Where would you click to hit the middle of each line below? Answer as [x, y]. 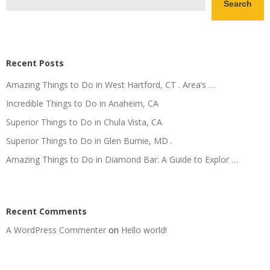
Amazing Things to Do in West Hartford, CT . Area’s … [111, 84]
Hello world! [144, 230]
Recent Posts [35, 63]
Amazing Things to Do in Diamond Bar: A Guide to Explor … [122, 159]
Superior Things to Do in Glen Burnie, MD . [89, 140]
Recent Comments [46, 211]
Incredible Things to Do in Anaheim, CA [82, 103]
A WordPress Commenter [56, 230]
